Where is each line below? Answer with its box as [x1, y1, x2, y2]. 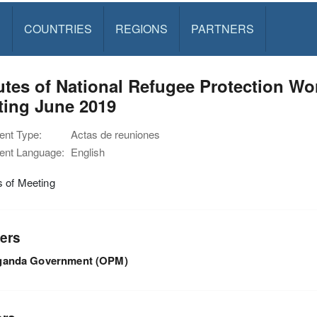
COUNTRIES [23, 21, 92, 37]
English [71, 144, 105, 159]
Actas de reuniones [71, 127, 160, 142]
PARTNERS [190, 21, 254, 37]
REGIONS [115, 21, 168, 37]
